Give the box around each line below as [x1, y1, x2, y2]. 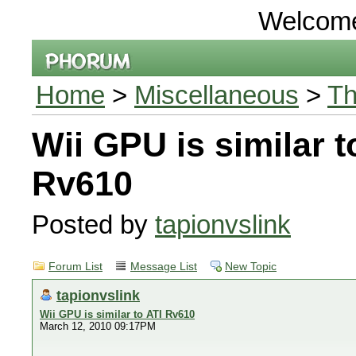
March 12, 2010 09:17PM [40, 320, 156, 332]
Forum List [48, 261, 103, 273]
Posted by [32, 210, 155, 239]
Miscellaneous [134, 80, 299, 110]
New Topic [225, 261, 277, 273]
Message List [130, 261, 197, 273]
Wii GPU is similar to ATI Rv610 [40, 308, 195, 320]
